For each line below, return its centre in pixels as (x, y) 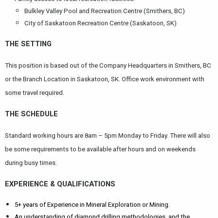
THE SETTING (28, 44)
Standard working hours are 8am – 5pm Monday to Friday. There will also (108, 135)
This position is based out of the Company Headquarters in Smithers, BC (108, 65)
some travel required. (35, 92)
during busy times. (31, 163)
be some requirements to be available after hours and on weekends (100, 149)
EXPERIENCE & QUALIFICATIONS (60, 184)
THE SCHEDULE (31, 114)
